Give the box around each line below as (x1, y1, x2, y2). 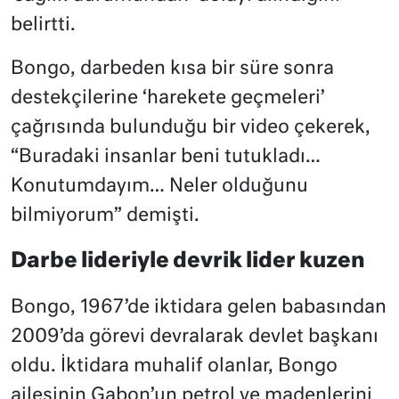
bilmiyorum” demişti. (11, 207, 199, 226)
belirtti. (11, 16, 76, 36)
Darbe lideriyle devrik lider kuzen (11, 251, 365, 273)
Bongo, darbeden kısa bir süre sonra (11, 60, 334, 79)
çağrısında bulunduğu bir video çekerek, (11, 118, 370, 138)
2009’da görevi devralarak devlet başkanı (11, 328, 379, 347)
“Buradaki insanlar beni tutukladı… (11, 148, 321, 167)
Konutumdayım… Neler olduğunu (11, 177, 308, 197)
